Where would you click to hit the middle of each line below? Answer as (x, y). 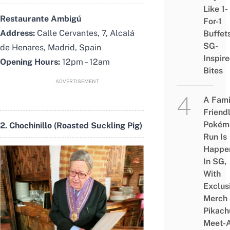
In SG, (215, 161)
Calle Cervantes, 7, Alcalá (85, 33)
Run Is (215, 137)
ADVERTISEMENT (77, 81)
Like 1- (215, 9)
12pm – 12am (85, 62)
